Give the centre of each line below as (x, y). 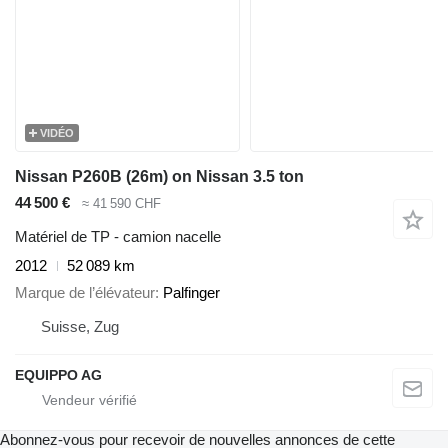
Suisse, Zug (80, 326)
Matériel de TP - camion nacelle (118, 237)
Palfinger (191, 292)
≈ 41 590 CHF (121, 203)
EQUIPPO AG (58, 374)
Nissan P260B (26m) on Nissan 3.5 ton (159, 176)
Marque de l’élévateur (85, 292)
